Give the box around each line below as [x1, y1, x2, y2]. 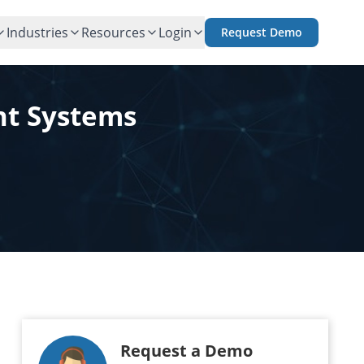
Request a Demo [120, 340, 253, 362]
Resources [81, 24, 145, 41]
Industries [6, 24, 68, 41]
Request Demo [221, 24, 302, 40]
